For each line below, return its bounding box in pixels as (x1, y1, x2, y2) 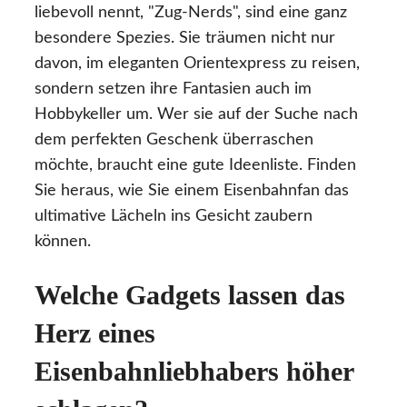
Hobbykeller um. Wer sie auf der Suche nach (35, 105, 358, 123)
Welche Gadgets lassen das (35, 280, 345, 311)
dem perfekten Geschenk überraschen (35, 131, 313, 148)
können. (35, 233, 91, 250)
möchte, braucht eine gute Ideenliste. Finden (35, 156, 356, 174)
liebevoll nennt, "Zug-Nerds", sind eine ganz (35, 4, 347, 21)
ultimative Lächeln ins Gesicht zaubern (35, 207, 313, 224)
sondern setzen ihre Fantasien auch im (35, 80, 312, 97)
